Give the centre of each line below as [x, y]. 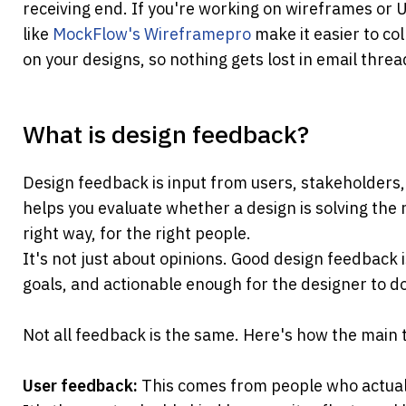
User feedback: [82, 386]
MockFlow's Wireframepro [154, 34]
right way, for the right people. [137, 234]
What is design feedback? [166, 134]
